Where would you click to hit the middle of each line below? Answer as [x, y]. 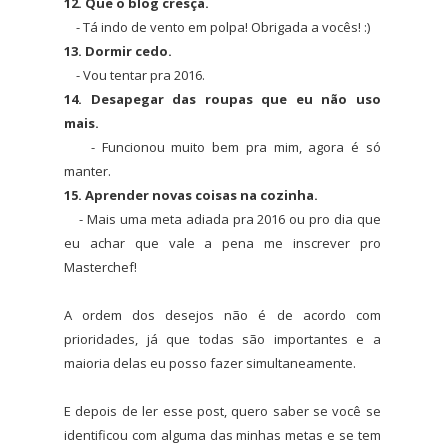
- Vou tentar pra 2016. [134, 74]
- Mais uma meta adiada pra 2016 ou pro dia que [222, 218]
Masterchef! [100, 266]
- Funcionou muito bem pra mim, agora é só [222, 146]
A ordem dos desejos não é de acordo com [222, 314]
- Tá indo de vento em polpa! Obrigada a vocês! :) [217, 26]
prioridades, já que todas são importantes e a [222, 338]
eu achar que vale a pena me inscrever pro [222, 242]
